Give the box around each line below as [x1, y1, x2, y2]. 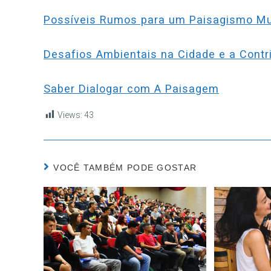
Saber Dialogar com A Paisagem [44, 82, 219, 95]
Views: [57, 110, 82, 120]
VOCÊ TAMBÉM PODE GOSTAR [53, 163, 197, 173]
